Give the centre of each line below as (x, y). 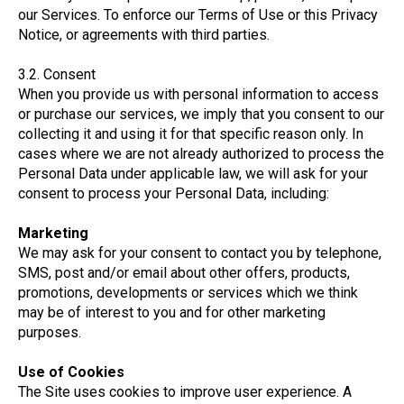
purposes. (53, 332)
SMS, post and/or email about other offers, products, (184, 273)
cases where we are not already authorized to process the (201, 154)
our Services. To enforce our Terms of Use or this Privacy (198, 15)
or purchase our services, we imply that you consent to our (201, 114)
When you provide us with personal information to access (198, 94)
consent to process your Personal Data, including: (174, 193)
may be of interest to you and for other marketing (172, 312)
